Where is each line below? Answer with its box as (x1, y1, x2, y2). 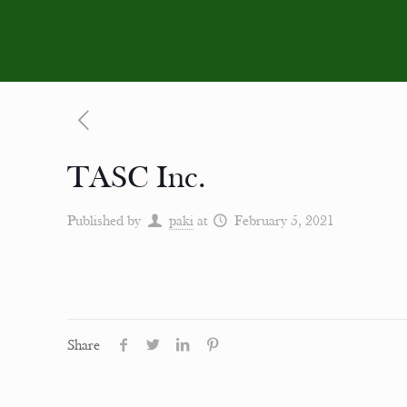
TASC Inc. (67, 164, 207, 195)
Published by (67, 214, 142, 229)
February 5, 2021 (233, 214, 334, 229)
